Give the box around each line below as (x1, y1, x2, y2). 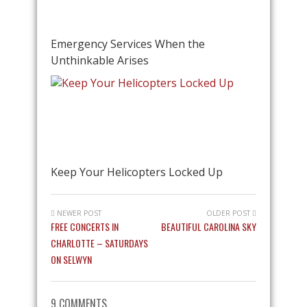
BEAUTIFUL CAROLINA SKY (161, 219, 256, 234)
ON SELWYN (51, 252, 92, 267)
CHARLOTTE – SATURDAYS (51, 236, 148, 250)
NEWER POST (55, 208, 101, 218)
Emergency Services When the (51, 36, 205, 51)
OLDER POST (206, 208, 252, 218)
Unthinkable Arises (51, 53, 149, 68)
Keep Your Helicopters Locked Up (51, 164, 223, 180)
